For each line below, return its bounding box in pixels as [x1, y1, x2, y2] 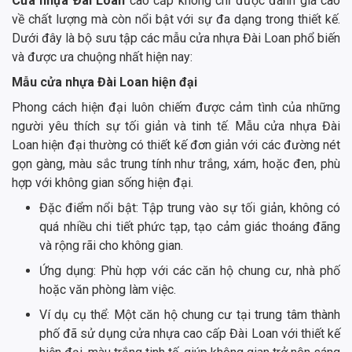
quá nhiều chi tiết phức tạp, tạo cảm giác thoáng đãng [39, 218, 340, 234]
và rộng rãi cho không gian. [39, 237, 183, 253]
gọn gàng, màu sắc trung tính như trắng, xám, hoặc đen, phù [12, 156, 340, 171]
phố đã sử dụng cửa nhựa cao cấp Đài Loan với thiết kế [39, 325, 340, 341]
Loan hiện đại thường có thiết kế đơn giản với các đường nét [12, 137, 340, 152]
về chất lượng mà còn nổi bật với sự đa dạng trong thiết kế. [12, 11, 340, 27]
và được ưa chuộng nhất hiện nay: [12, 49, 192, 64]
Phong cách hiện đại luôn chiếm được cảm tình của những [12, 99, 340, 115]
